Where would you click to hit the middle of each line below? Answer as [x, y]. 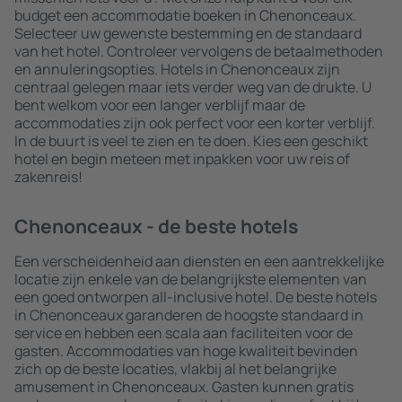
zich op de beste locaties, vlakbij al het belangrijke [175, 369]
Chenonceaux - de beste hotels [156, 226]
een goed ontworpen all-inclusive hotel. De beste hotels [196, 297]
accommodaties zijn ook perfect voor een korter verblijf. [195, 123]
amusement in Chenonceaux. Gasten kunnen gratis [184, 387]
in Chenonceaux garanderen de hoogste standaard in [189, 315]
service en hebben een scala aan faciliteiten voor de [184, 333]
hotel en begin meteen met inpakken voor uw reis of [182, 159]
